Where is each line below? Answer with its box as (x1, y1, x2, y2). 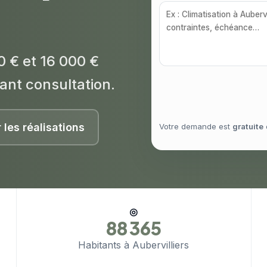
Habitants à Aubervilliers (78, 239, 190, 251)
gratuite (232, 122, 263, 132)
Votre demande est (159, 122, 232, 132)
